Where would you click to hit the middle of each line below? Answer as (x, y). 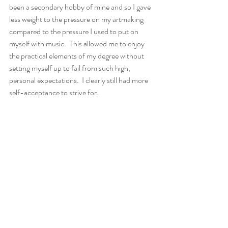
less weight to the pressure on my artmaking (77, 19)
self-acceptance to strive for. (54, 93)
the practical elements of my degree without (77, 56)
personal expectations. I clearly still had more (79, 80)
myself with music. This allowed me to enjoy (78, 44)
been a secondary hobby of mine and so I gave (81, 7)
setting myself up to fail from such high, (70, 68)
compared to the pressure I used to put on (75, 32)
